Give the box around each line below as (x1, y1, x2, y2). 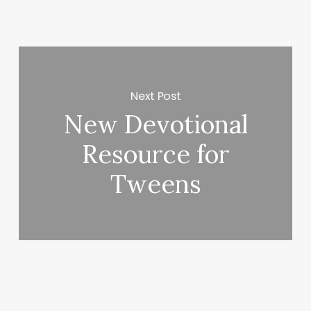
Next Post (131, 88, 181, 105)
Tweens (110, 168, 201, 201)
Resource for (81, 138, 230, 171)
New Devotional (63, 108, 248, 141)
